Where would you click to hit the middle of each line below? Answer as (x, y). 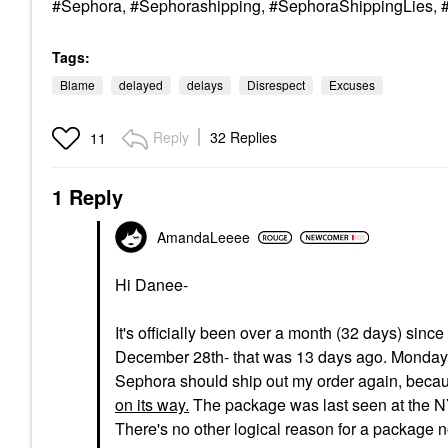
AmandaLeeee (203, 237)
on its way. (152, 404)
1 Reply (87, 196)
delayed (141, 84)
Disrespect (276, 84)
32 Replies (243, 137)
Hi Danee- (151, 284)
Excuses (352, 84)
